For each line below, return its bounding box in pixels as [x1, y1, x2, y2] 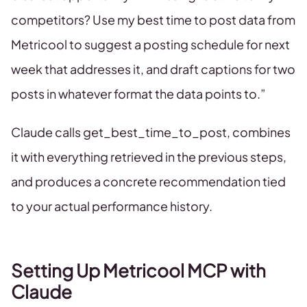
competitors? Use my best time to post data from [11, 12, 295, 27]
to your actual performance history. [11, 198, 212, 214]
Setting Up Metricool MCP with [11, 259, 266, 282]
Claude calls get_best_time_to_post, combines [11, 124, 291, 140]
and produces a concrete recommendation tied [11, 173, 286, 189]
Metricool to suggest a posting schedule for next [11, 36, 290, 52]
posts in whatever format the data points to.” [11, 86, 266, 101]
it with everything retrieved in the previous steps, [11, 149, 286, 164]
